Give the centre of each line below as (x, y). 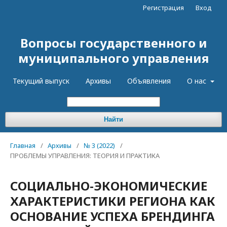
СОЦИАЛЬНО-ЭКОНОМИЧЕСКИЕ (109, 186)
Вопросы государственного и (113, 43)
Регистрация (163, 8)
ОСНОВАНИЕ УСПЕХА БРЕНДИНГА (112, 216)
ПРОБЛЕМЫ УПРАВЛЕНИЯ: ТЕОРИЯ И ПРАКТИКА (85, 156)
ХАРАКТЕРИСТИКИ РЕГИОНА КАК (113, 201)
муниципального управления (113, 58)
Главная (23, 145)
